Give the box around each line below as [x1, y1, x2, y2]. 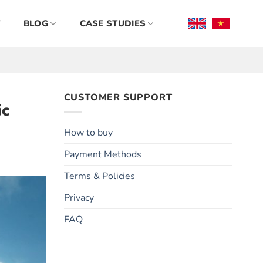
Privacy [63, 191, 94, 204]
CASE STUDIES [79, 18, 146, 29]
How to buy [63, 126, 113, 139]
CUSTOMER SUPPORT [63, 91, 173, 104]
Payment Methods [63, 147, 141, 161]
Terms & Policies [63, 169, 135, 183]
